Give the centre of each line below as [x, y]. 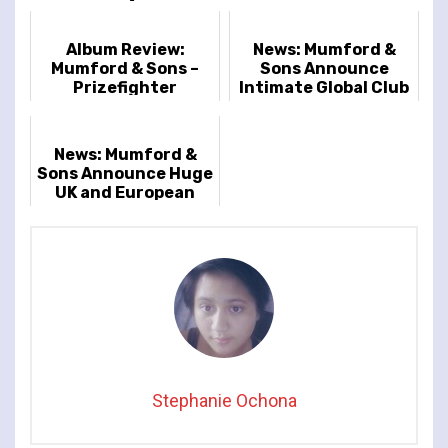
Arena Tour [125, 211]
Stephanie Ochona [224, 400]
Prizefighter [125, 87]
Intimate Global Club [324, 87]
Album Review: [125, 49]
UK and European [125, 192]
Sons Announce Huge [125, 173]
